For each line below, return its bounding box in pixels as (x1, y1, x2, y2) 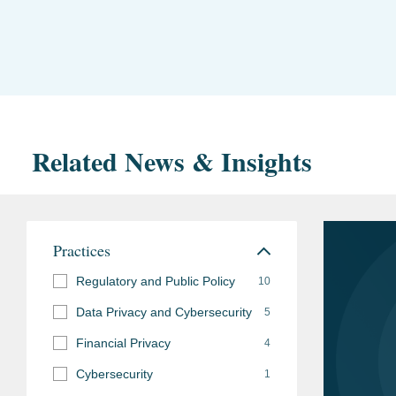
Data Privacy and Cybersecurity (76, 304, 252, 319)
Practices (53, 239, 110, 261)
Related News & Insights (32, 141, 312, 180)
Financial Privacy (76, 335, 171, 350)
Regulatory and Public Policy (76, 273, 235, 288)
